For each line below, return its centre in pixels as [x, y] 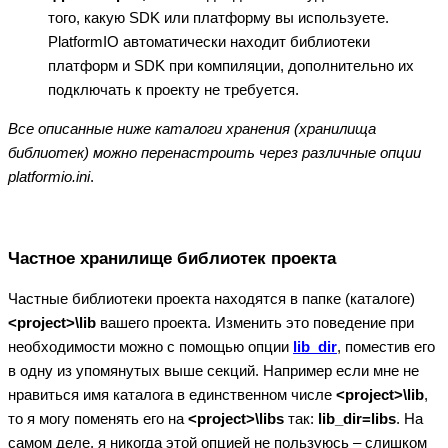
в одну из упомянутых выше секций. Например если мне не [213, 371]
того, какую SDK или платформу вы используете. [218, 18]
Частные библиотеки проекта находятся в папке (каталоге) [211, 299]
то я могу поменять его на [98, 419]
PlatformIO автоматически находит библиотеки [209, 42]
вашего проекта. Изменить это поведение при [255, 323]
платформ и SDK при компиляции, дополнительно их [231, 66]
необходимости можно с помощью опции [150, 347]
